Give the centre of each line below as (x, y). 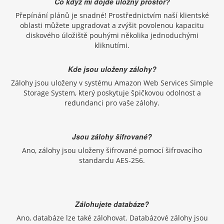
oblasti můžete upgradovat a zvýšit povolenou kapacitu (112, 25)
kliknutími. (112, 45)
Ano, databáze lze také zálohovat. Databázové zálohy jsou (112, 218)
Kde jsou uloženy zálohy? (112, 69)
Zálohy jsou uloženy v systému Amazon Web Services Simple (112, 83)
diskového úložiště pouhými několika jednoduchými (112, 35)
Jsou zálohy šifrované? (112, 137)
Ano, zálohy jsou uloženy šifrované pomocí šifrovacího (112, 150)
